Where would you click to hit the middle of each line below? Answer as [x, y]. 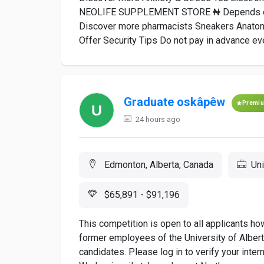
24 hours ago [157, 119]
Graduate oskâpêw [174, 102]
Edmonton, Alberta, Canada [158, 165]
